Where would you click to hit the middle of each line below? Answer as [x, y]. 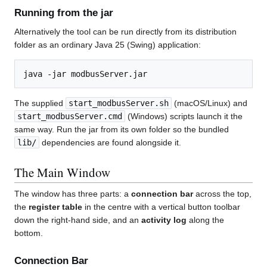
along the [205, 220]
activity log [164, 220]
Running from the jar [64, 13]
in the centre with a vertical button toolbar [161, 207]
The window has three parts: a [73, 194]
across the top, [222, 194]
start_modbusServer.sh [119, 103]
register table [55, 207]
